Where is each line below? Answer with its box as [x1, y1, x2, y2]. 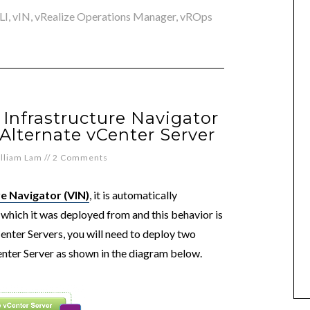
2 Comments [53, 152, 108, 163]
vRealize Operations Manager [35, 10, 176, 24]
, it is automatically [89, 188, 177, 202]
